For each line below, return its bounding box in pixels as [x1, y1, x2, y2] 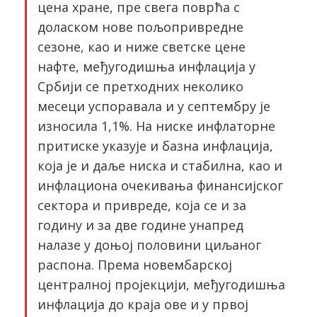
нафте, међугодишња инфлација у [38, 58, 255, 75]
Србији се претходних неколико [38, 78, 243, 95]
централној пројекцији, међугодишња [38, 276, 285, 293]
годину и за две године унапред [38, 217, 243, 234]
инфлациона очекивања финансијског [38, 177, 283, 194]
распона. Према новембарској [38, 256, 232, 273]
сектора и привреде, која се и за [38, 197, 246, 214]
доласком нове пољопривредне [38, 18, 243, 35]
